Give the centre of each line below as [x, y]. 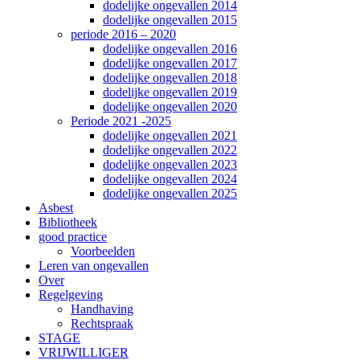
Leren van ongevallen [94, 265]
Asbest [56, 207]
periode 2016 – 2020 [123, 34]
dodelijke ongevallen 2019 [170, 92]
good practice [73, 236]
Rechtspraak [102, 323]
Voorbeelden [103, 251]
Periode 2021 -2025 [121, 121]
